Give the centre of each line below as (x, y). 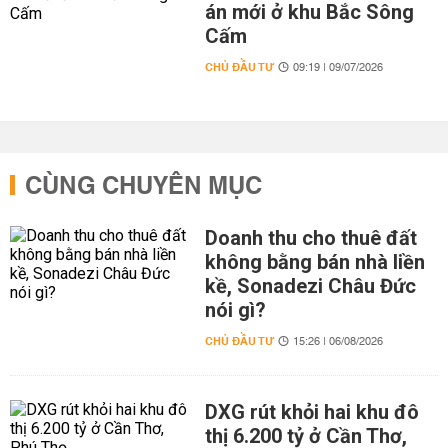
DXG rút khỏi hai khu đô (311, 412)
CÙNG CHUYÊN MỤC (143, 187)
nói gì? (235, 310)
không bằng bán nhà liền (314, 262)
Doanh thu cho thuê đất (310, 238)
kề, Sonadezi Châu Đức (310, 286)
